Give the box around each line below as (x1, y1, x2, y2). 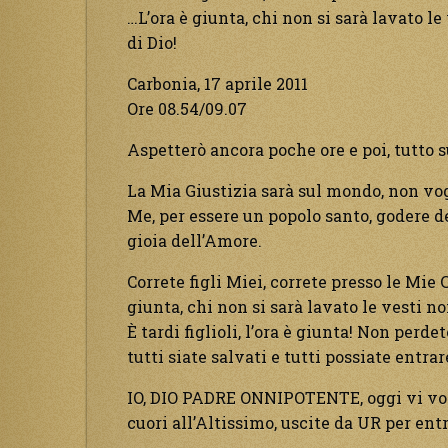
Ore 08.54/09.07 (127, 98, 247, 120)
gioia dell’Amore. (127, 230, 262, 252)
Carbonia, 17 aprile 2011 (127, 73, 308, 95)
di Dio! (127, 32, 177, 54)
